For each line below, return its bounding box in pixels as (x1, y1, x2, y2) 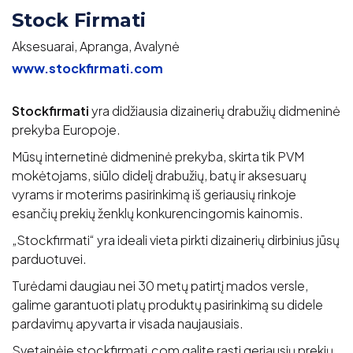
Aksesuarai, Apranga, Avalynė (12, 37, 180, 54)
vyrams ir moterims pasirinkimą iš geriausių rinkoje (12, 185, 296, 203)
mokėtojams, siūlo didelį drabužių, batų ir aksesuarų (12, 166, 307, 184)
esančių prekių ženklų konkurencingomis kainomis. (12, 204, 303, 221)
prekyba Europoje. (12, 121, 121, 138)
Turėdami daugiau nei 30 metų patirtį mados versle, (12, 277, 308, 294)
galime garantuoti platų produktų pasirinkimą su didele (12, 295, 323, 313)
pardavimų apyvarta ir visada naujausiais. (12, 314, 243, 332)
